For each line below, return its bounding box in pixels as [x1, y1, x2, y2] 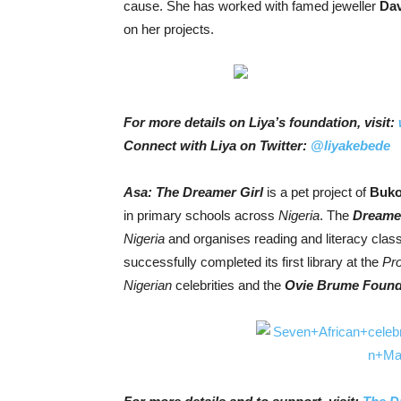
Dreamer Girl [183, 183, 263, 200]
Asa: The [124, 183, 183, 200]
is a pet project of [263, 183, 370, 200]
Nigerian [124, 277, 172, 293]
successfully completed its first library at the [124, 253, 382, 269]
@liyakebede [311, 137, 390, 153]
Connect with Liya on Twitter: [124, 137, 311, 153]
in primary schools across [124, 207, 278, 223]
